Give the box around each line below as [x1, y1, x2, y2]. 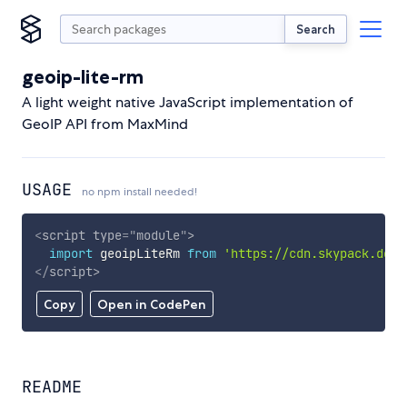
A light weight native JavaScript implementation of [22, 93, 353, 112]
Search [296, 21, 335, 36]
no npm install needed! [82, 184, 197, 199]
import [48, 244, 93, 262]
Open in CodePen [96, 296, 206, 313]
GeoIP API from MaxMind [22, 114, 188, 134]
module [135, 226, 180, 243]
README [22, 376, 82, 398]
